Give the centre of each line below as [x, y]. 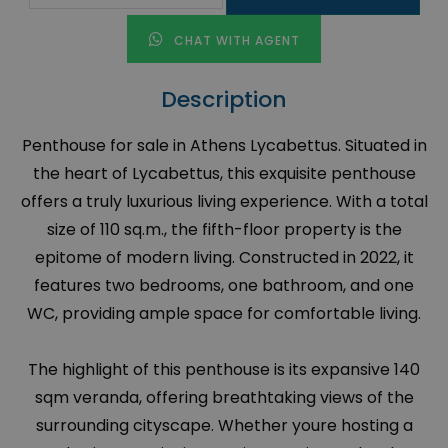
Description [224, 100]
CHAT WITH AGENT [234, 41]
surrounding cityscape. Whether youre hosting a [224, 426]
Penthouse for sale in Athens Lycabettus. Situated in [224, 146]
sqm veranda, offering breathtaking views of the [224, 398]
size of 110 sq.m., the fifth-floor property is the [224, 230]
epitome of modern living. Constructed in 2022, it [224, 258]
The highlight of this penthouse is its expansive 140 [224, 370]
